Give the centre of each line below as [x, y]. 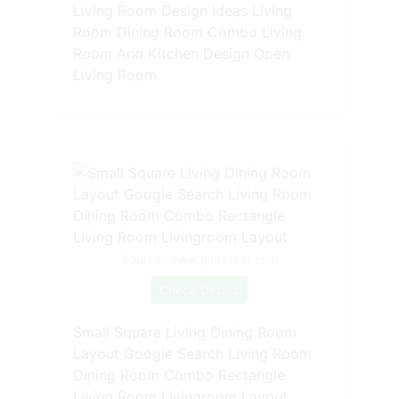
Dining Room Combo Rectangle [179, 375]
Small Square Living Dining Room [184, 333]
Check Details [199, 290]
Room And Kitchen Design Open [181, 54]
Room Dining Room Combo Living [187, 33]
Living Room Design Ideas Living [182, 11]
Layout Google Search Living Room [192, 354]
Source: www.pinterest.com [199, 260]
